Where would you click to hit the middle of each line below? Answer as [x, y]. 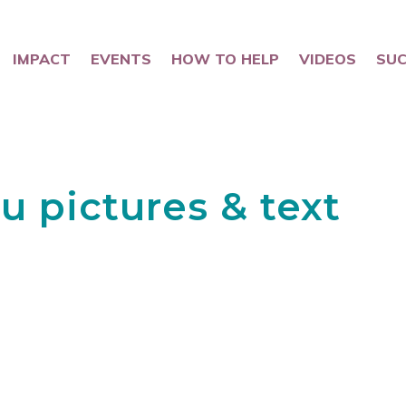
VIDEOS [328, 58]
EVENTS [121, 58]
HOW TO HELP [226, 58]
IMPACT [42, 58]
